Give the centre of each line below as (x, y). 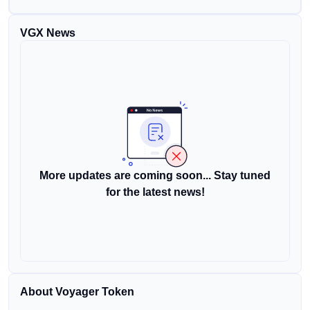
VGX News (48, 33)
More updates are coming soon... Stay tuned (155, 175)
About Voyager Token (77, 292)
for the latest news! (155, 192)
